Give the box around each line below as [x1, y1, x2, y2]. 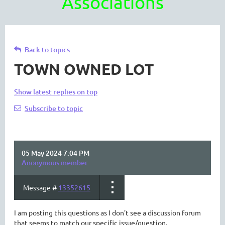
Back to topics [25, 45, 70, 54]
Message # [23, 183, 58, 192]
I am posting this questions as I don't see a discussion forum [14, 208, 201, 217]
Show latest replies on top [14, 87, 97, 96]
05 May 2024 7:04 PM [22, 148, 89, 158]
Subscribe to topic [25, 103, 83, 113]
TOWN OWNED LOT [14, 60, 154, 78]
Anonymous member [22, 158, 88, 167]
